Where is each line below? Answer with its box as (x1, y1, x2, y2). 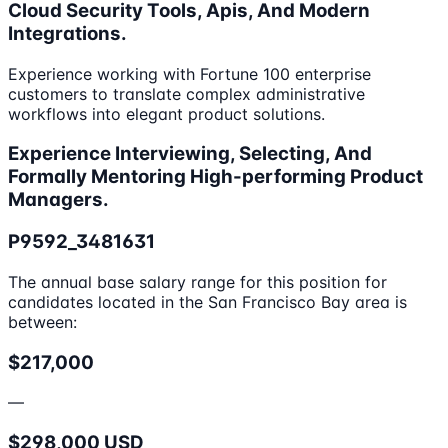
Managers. (8, 188, 109, 212)
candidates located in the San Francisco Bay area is (8, 291, 407, 312)
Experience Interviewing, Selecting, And (8, 142, 372, 166)
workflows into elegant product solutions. (8, 103, 325, 124)
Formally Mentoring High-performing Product (8, 165, 423, 189)
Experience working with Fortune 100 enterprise (8, 63, 371, 84)
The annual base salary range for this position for (8, 271, 387, 292)
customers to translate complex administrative (8, 83, 365, 104)
